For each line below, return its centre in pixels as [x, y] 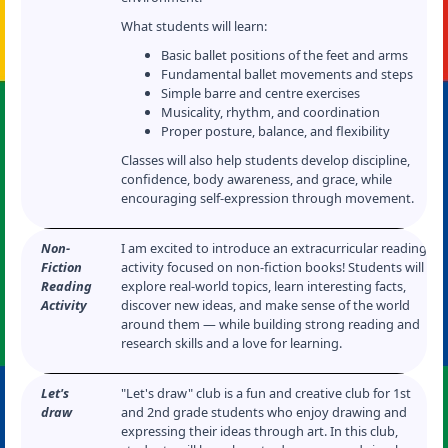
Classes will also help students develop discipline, [265, 160]
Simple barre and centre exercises [260, 93]
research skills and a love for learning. [231, 343]
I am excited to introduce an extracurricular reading [274, 248]
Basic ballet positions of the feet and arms [284, 55]
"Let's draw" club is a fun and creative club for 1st [266, 393]
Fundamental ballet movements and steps [287, 74]
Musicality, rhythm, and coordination [270, 112]
